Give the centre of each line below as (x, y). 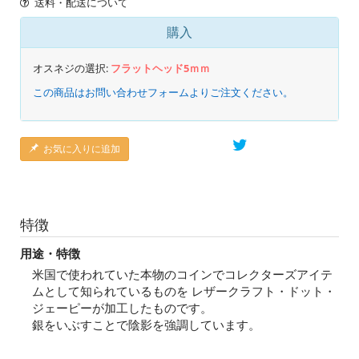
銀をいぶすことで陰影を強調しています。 (146, 324)
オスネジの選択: (72, 68)
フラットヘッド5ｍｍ (160, 68)
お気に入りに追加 (82, 148)
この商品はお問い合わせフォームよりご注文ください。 (163, 92)
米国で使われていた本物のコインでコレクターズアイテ (182, 274)
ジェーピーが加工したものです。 (122, 307)
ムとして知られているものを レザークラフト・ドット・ (184, 290)
